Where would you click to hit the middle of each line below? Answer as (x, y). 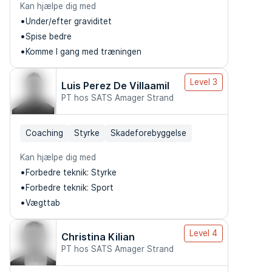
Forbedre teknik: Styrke (71, 172)
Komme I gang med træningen (83, 52)
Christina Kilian (98, 237)
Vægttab (43, 203)
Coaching (44, 133)
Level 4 (203, 233)
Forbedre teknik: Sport (70, 188)
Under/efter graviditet (69, 21)
